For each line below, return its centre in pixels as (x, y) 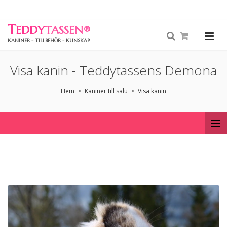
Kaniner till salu (106, 91)
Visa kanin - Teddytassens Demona (113, 70)
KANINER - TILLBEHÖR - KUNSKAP (49, 40)
